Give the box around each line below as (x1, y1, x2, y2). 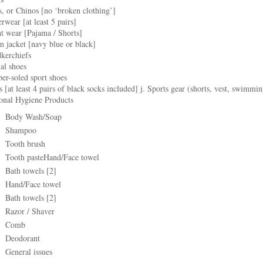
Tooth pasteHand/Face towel (5, 151, 99, 163)
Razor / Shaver (5, 205, 55, 217)
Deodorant (5, 232, 40, 244)
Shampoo (5, 124, 36, 136)
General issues (5, 246, 52, 257)
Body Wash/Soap (5, 111, 62, 122)
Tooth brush (5, 138, 45, 149)
